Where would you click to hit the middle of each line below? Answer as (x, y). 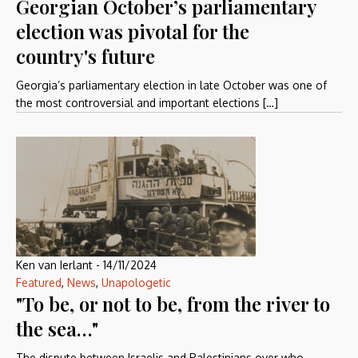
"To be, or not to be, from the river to (173, 304)
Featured (39, 282)
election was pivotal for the (133, 31)
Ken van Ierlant (54, 265)
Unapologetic (136, 282)
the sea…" (57, 328)
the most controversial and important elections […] (147, 103)
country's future (86, 56)
